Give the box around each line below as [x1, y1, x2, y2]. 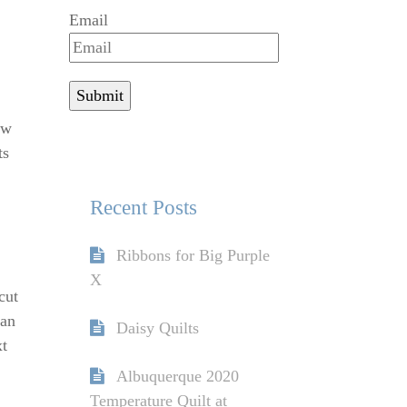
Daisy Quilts [115, 319, 199, 338]
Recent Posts [89, 195, 197, 220]
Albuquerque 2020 [115, 367, 239, 386]
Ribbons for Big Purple [115, 246, 270, 265]
